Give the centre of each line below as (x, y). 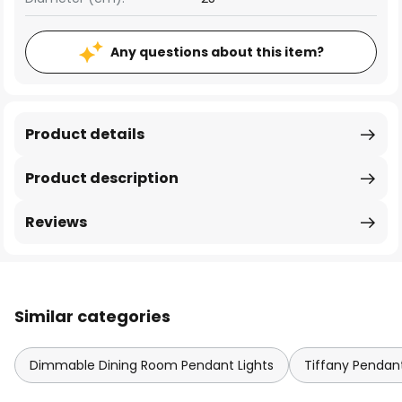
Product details (85, 134)
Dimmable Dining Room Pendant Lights (152, 365)
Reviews (56, 222)
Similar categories (92, 316)
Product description (102, 178)
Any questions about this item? (217, 52)
